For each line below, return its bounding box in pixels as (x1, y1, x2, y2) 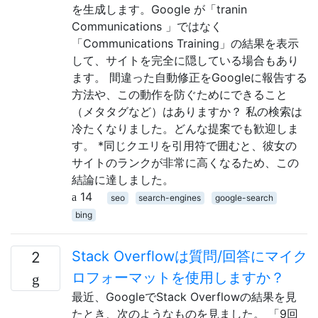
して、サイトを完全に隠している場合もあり (72, 53, 299, 67)
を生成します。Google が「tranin (72, 1, 247, 16)
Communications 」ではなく (72, 18, 222, 33)
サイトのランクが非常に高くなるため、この (72, 155, 299, 170)
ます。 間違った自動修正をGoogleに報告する (72, 70, 307, 84)
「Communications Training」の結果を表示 (72, 35, 299, 50)
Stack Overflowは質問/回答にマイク (72, 247, 307, 265)
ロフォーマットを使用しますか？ (72, 268, 285, 286)
